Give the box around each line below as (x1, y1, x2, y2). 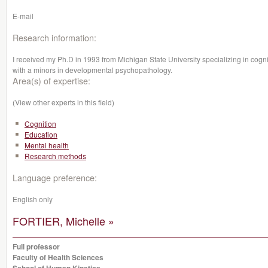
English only (13, 194, 53, 204)
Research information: (13, 31, 96, 44)
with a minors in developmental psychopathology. (13, 65, 172, 75)
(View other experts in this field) (13, 97, 114, 107)
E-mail (13, 11, 33, 21)
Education (25, 129, 57, 139)
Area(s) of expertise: (13, 74, 90, 87)
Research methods (25, 151, 86, 161)
